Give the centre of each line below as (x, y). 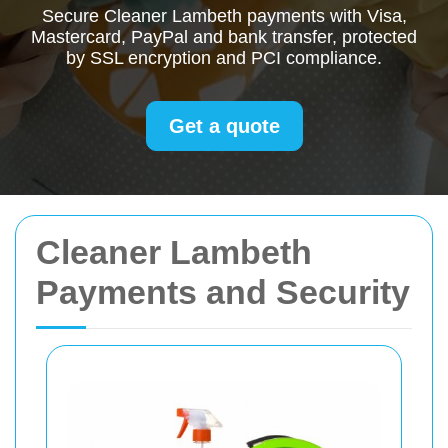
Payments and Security (223, 292)
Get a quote (224, 126)
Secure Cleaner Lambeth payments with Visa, (224, 16)
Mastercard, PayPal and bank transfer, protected (224, 37)
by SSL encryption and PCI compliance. (224, 58)
